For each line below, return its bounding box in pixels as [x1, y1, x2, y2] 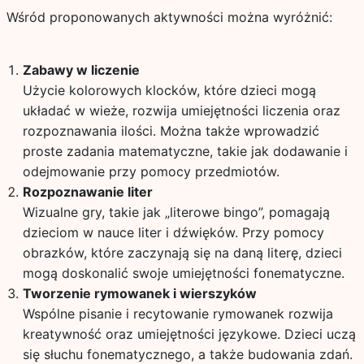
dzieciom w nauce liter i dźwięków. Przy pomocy [22, 224, 324, 240]
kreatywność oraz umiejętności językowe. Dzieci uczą [22, 326, 356, 342]
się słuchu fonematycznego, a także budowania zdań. [22, 346, 353, 362]
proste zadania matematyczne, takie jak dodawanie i [22, 143, 348, 159]
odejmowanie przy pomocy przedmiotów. [22, 163, 279, 180]
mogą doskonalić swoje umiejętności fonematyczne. [22, 265, 344, 281]
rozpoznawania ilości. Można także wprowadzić [22, 123, 319, 139]
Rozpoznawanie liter [22, 184, 153, 200]
